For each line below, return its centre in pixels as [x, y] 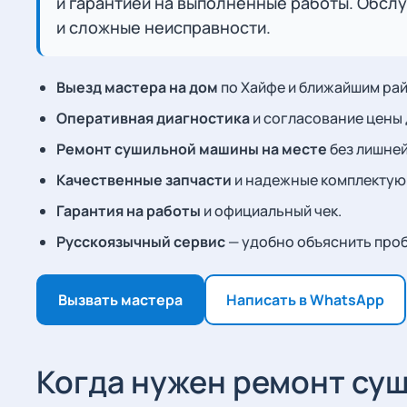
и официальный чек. [271, 211]
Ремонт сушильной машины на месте [192, 149]
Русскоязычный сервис [141, 242]
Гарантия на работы [129, 211]
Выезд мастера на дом [137, 87]
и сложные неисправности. [164, 27]
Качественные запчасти [144, 180]
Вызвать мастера [120, 300]
